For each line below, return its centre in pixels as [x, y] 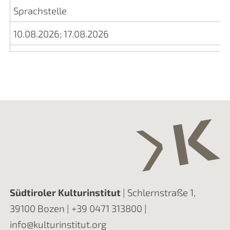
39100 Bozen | [40, 208]
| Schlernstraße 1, [158, 193]
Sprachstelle [40, 11]
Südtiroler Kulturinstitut [65, 193]
